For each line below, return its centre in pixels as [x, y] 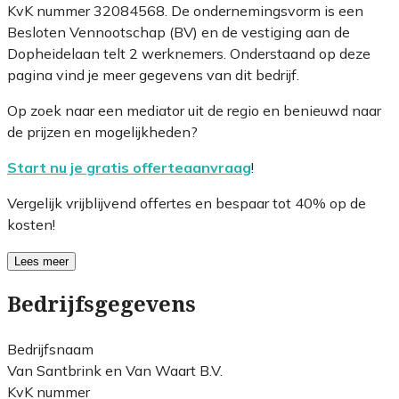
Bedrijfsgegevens [102, 304]
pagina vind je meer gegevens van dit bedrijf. [153, 74]
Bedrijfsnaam [50, 349]
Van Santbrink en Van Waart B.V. [115, 370]
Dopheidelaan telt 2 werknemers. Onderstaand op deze [189, 53]
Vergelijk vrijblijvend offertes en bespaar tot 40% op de [187, 203]
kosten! [31, 224]
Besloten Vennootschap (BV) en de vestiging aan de [179, 32]
